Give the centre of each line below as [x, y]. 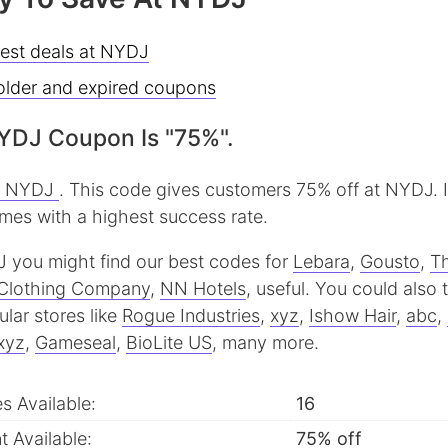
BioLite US [169, 343]
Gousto [390, 262]
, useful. [280, 289]
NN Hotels [203, 289]
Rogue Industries [191, 316]
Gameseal [75, 343]
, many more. [265, 343]
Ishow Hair [352, 316]
